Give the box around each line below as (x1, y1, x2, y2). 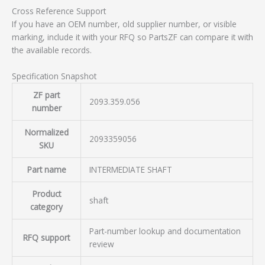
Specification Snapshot (12, 70, 96, 82)
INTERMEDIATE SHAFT (89, 164, 172, 176)
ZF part (33, 89, 60, 101)
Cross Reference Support (12, 5, 106, 17)
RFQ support (23, 232, 70, 244)
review (89, 238, 114, 250)
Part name (27, 164, 66, 176)
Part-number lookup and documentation (89, 225, 241, 237)
